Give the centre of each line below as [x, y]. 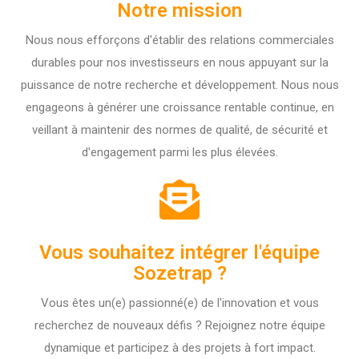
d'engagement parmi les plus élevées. [179, 152]
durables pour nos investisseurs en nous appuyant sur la [179, 63]
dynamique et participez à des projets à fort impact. [179, 348]
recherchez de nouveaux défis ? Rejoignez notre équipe [179, 325]
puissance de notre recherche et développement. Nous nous [179, 85]
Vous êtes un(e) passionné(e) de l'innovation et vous [179, 303]
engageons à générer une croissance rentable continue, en [179, 107]
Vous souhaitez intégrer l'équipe [179, 252]
